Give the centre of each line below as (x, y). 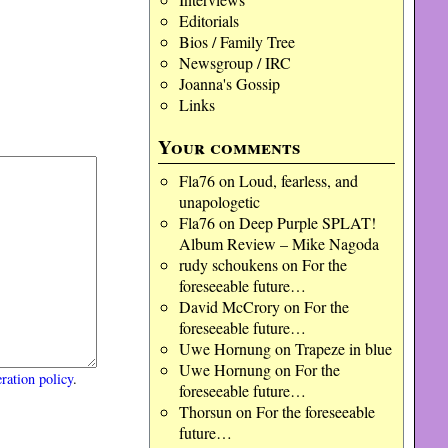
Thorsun (205, 411)
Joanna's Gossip (229, 83)
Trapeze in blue (343, 348)
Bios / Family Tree (236, 41)
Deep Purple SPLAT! (307, 222)
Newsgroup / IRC (234, 62)
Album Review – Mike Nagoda (278, 243)
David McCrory (229, 306)
